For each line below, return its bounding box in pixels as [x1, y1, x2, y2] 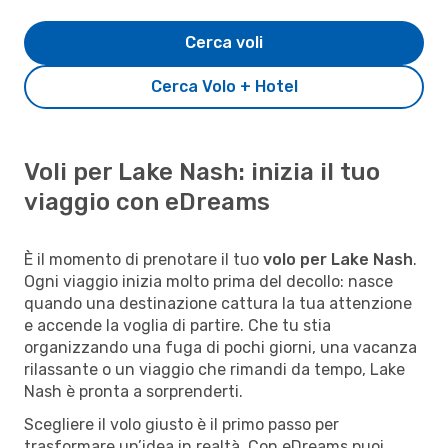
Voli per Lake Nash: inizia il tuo [24, 157, 380, 186]
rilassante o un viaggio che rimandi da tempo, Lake [24, 359, 405, 379]
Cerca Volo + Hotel [150, 76, 298, 96]
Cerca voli [185, 32, 263, 52]
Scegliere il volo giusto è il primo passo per [24, 414, 339, 434]
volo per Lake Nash [263, 249, 413, 269]
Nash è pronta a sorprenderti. [24, 381, 243, 401]
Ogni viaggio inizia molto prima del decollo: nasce [24, 271, 393, 291]
